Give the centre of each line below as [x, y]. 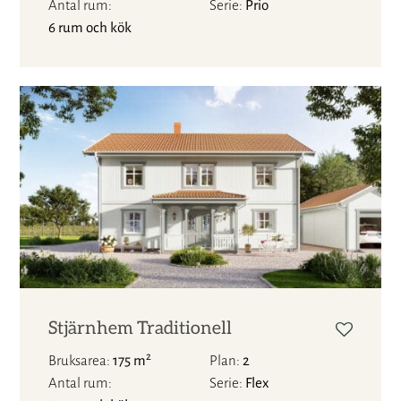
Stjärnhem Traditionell [141, 329]
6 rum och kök [90, 27]
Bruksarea [78, 361]
